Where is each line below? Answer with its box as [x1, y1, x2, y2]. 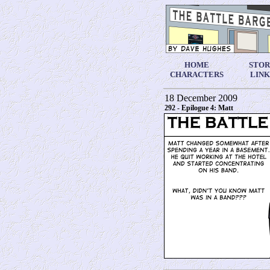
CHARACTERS [169, 70, 224, 79]
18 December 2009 [165, 93, 237, 103]
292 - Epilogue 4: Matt [165, 104, 233, 112]
